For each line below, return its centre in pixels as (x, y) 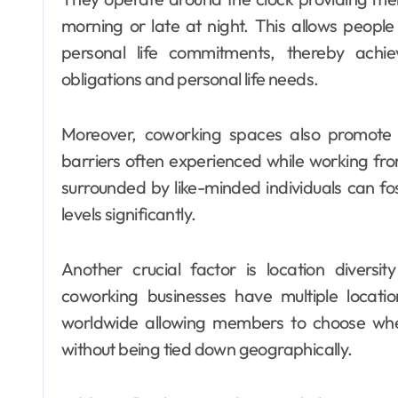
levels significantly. (129, 214)
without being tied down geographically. (207, 349)
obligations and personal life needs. (190, 79)
